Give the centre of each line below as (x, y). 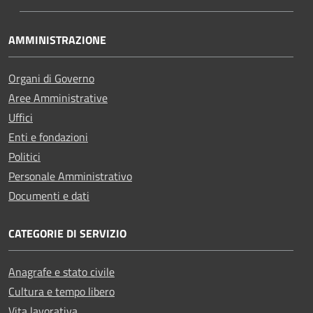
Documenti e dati (49, 195)
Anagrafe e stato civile (61, 271)
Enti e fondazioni (48, 137)
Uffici (21, 117)
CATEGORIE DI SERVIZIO (67, 233)
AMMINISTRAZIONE (57, 39)
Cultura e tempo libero (61, 291)
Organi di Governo (51, 78)
